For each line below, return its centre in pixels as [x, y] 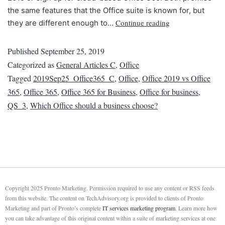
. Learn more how [196, 208]
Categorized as [32, 65]
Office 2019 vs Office [176, 78]
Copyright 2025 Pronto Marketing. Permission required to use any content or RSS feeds [110, 188]
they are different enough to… [62, 23]
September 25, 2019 [73, 51]
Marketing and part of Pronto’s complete [54, 208]
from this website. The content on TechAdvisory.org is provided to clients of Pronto [104, 198]
